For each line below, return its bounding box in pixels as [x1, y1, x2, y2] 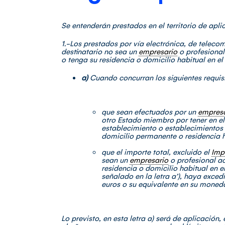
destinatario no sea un [61, 46, 139, 56]
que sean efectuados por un [101, 106, 198, 117]
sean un [101, 155, 130, 165]
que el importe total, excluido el [101, 147, 211, 157]
